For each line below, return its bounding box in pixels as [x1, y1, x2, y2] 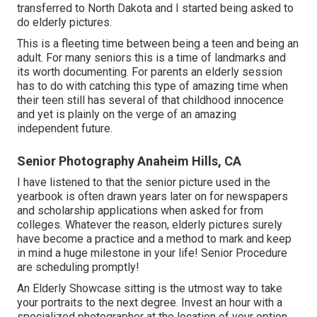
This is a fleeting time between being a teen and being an [17, 36, 299, 50]
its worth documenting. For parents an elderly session [17, 64, 282, 79]
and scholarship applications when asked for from [17, 203, 263, 217]
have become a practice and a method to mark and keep [17, 231, 292, 246]
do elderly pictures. [17, 15, 112, 29]
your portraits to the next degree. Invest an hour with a [17, 295, 282, 309]
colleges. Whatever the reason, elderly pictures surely [17, 217, 282, 231]
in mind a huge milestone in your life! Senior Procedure [17, 246, 287, 260]
